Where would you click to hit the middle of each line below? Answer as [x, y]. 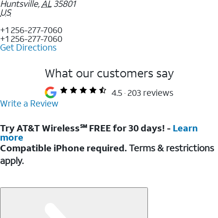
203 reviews [150, 92]
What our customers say [109, 73]
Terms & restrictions [171, 147]
